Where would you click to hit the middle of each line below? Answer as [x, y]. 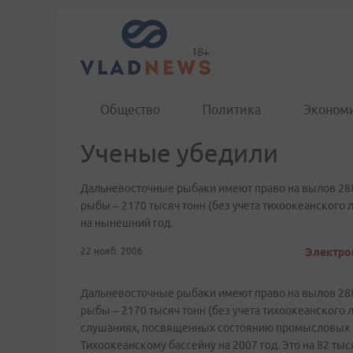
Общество [130, 110]
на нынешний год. [126, 223]
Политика [232, 110]
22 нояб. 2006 [111, 251]
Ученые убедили [179, 153]
